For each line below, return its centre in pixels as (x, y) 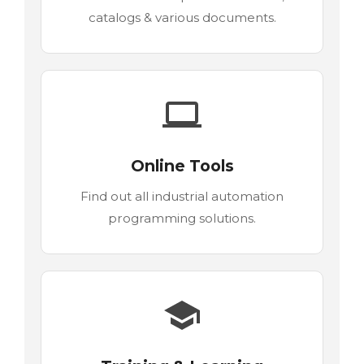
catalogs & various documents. (182, 17)
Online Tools (182, 165)
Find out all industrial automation (182, 196)
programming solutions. (182, 218)
